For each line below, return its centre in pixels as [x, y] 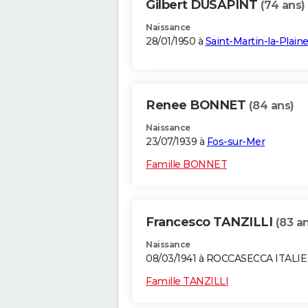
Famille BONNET [186, 165]
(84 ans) [271, 106]
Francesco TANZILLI [211, 222]
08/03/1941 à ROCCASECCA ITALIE [226, 259]
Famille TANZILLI [187, 282]
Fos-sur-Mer [235, 142]
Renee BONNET [197, 106]
